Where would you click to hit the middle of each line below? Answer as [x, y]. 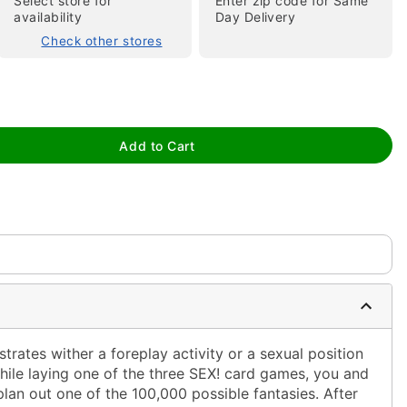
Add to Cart [157, 145]
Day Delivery [255, 17]
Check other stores [102, 41]
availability [48, 17]
